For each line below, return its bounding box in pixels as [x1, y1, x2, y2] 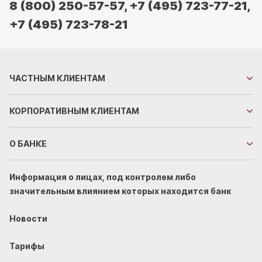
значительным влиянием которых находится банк [9, 186, 231, 196]
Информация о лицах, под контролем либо [9, 172, 196, 182]
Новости [9, 213, 47, 223]
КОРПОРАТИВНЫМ [9, 106, 89, 116]
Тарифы [9, 241, 44, 251]
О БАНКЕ [9, 139, 47, 149]
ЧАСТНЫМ [9, 73, 55, 83]
